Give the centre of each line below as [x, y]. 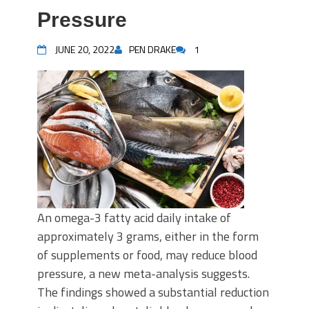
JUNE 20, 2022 [85, 49]
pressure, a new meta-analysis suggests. [143, 273]
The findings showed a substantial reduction [153, 292]
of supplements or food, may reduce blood [147, 255]
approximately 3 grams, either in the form [148, 236]
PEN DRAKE [152, 49]
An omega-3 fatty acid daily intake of [134, 218]
